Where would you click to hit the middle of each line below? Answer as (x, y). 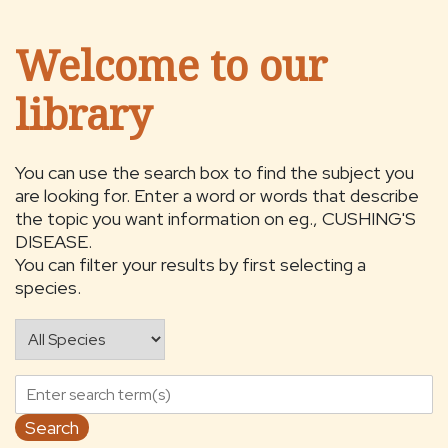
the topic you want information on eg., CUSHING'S (215, 218)
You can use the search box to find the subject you (214, 172)
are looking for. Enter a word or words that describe (217, 195)
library (83, 113)
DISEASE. (53, 241)
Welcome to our (171, 64)
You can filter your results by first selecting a (190, 264)
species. (48, 287)
